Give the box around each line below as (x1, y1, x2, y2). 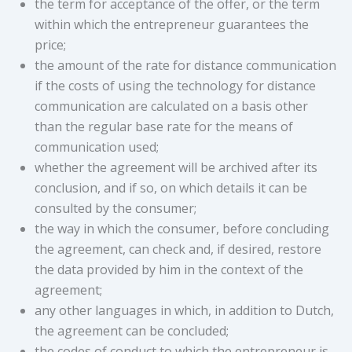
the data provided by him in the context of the (35, 261, 303, 279)
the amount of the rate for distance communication (35, 57, 336, 75)
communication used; (35, 138, 159, 156)
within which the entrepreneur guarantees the (35, 16, 309, 34)
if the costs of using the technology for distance (35, 77, 316, 95)
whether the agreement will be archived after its (35, 159, 317, 177)
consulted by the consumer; (35, 200, 196, 218)
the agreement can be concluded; (35, 322, 229, 340)
